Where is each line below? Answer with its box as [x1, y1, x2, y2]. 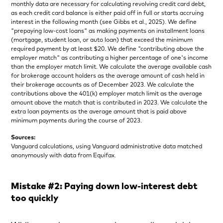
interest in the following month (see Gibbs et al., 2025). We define [11, 17, 197, 25]
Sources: [11, 133, 36, 141]
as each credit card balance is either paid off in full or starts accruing [11, 8, 204, 16]
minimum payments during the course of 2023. [11, 116, 142, 124]
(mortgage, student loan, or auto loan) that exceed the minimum [11, 35, 193, 43]
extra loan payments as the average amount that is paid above [11, 107, 187, 115]
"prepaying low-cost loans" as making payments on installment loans [11, 26, 205, 34]
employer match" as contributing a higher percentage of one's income [11, 53, 209, 61]
